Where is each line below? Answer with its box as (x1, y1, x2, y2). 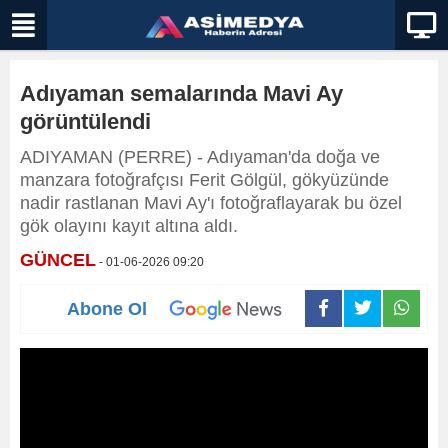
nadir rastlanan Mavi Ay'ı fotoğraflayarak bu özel (20, 193, 402, 213)
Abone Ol (67, 298, 147, 319)
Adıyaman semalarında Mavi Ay (20, 81, 343, 106)
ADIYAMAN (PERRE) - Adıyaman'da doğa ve (20, 147, 380, 167)
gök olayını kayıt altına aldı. (20, 216, 238, 236)
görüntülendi (20, 109, 151, 134)
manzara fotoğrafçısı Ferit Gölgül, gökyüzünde (20, 170, 389, 190)
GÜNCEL (20, 250, 96, 270)
